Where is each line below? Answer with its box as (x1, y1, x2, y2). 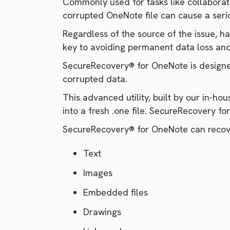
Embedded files (83, 186, 148, 198)
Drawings (83, 206, 121, 218)
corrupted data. (63, 73, 130, 85)
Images (83, 167, 112, 179)
